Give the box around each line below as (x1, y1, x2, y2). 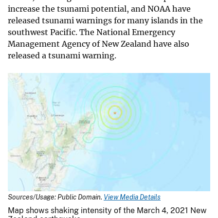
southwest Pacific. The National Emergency (8, 27, 175, 37)
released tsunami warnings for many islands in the (8, 16, 203, 26)
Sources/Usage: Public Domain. (8, 193, 104, 201)
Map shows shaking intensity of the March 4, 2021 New (8, 205, 207, 215)
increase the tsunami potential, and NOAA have (8, 4, 191, 14)
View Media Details (104, 193, 161, 201)
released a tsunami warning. (8, 51, 116, 61)
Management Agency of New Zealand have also (8, 39, 189, 49)
